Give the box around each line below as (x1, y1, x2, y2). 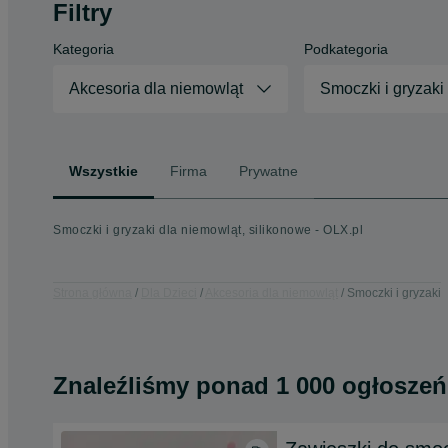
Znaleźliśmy (53, 372, 196, 399)
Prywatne (239, 162, 298, 179)
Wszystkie (69, 162, 138, 179)
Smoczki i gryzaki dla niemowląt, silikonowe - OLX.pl (53, 223, 363, 237)
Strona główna (53, 285, 132, 300)
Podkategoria (303, 41, 388, 57)
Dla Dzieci (141, 285, 197, 300)
